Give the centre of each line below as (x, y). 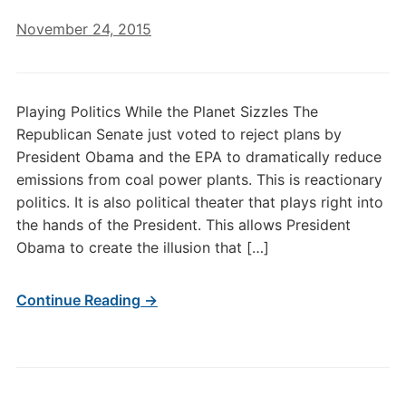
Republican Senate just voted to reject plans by (179, 134)
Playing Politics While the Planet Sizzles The (167, 111)
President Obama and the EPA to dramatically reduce (198, 157)
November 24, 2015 (83, 29)
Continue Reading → (87, 300)
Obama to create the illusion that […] (142, 247)
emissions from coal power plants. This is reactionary (199, 179)
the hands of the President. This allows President (183, 225)
